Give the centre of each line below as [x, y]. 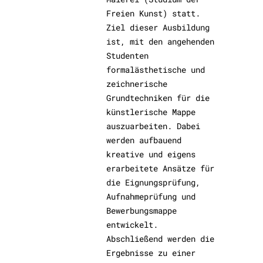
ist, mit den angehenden [161, 41]
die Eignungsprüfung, [154, 182]
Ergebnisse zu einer [151, 253]
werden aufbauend [144, 140]
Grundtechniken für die [158, 98]
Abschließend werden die [161, 239]
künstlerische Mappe [151, 112]
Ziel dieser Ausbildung [158, 27]
